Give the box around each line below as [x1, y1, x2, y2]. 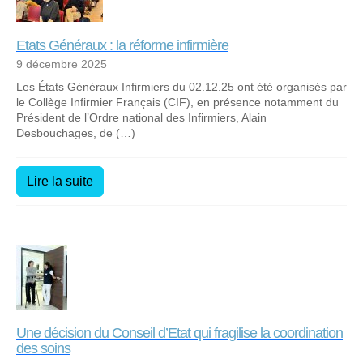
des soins [16, 340, 70, 357]
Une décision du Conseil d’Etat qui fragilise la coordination [16, 324, 343, 341]
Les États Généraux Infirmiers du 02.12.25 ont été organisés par [16, 79, 347, 93]
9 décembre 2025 [16, 57, 107, 70]
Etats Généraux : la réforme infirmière [16, 36, 228, 53]
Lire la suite [27, 173, 93, 188]
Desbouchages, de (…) [16, 126, 135, 139]
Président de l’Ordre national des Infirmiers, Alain [16, 110, 267, 124]
